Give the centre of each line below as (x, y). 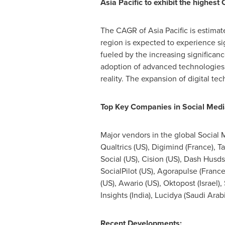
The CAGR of (124, 30)
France (199, 147)
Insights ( (116, 195)
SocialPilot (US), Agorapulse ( (151, 171)
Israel (208, 183)
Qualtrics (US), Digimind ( (144, 147)
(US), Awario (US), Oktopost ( (150, 183)
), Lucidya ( (167, 195)
